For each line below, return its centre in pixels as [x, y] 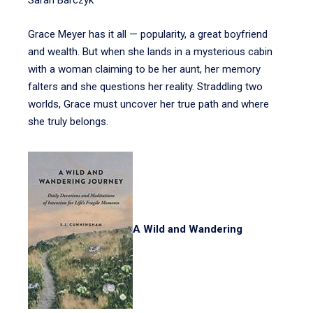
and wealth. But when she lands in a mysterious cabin [150, 52]
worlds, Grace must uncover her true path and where [148, 104]
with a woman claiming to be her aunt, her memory [144, 69]
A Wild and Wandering [188, 230]
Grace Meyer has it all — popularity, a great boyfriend [148, 34]
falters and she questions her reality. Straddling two [145, 87]
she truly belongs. [68, 122]
